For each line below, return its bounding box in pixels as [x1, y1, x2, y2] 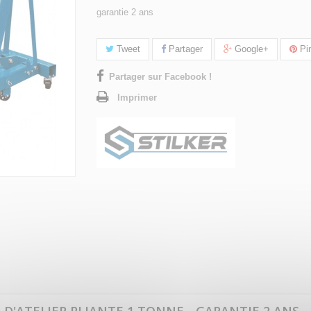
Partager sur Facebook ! [109, 72, 212, 83]
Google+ [232, 44, 269, 55]
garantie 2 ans [96, 7, 153, 18]
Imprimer [117, 92, 157, 103]
